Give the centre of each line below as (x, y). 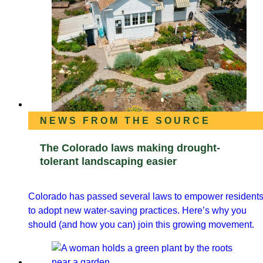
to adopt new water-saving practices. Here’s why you (137, 211)
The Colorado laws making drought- (130, 148)
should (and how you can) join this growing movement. (141, 225)
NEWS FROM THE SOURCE (125, 121)
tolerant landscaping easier (108, 162)
